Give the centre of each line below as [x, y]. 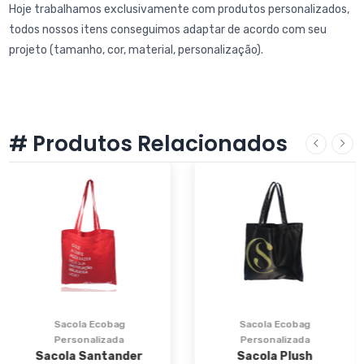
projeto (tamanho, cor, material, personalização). [136, 50]
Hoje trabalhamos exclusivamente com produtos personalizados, [179, 9]
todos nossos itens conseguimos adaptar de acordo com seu [167, 29]
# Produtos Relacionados [148, 143]
